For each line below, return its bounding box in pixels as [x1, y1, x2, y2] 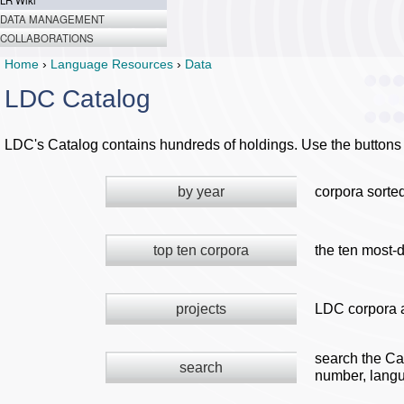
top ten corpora [153, 243, 249, 258]
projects [176, 301, 226, 317]
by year [178, 184, 225, 199]
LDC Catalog [5, 85, 151, 113]
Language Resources [50, 57, 173, 71]
